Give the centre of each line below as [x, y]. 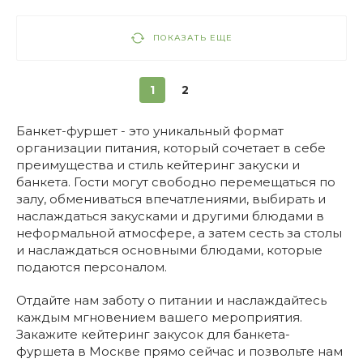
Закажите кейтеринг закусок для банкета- [153, 334]
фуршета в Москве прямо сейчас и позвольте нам [179, 351]
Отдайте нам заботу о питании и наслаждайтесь [171, 300]
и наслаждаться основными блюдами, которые [169, 250]
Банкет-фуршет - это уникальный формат [150, 131]
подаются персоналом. [92, 267]
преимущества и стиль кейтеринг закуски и [158, 165]
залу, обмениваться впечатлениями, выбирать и [171, 199]
